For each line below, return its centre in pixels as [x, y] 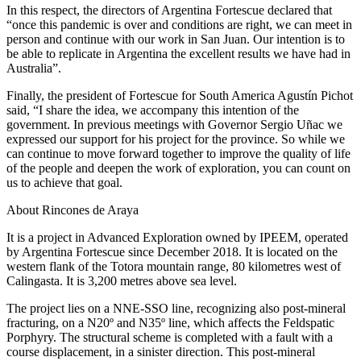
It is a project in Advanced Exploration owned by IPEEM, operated [177, 237]
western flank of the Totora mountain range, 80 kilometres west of [174, 266]
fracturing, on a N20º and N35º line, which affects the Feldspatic [170, 322]
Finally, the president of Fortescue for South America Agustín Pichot [180, 95]
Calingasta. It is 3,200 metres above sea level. [122, 280]
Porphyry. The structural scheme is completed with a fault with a [170, 337]
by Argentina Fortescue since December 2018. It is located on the [172, 251]
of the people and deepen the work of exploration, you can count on [178, 168]
